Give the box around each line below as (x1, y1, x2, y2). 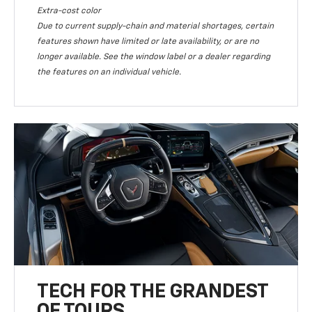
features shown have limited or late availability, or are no (37, 37, 260, 46)
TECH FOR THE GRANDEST (37, 281, 269, 302)
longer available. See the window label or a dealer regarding (37, 52, 271, 61)
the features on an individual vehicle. (37, 68, 182, 77)
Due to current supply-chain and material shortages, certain (37, 22, 274, 31)
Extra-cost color (37, 6, 102, 15)
